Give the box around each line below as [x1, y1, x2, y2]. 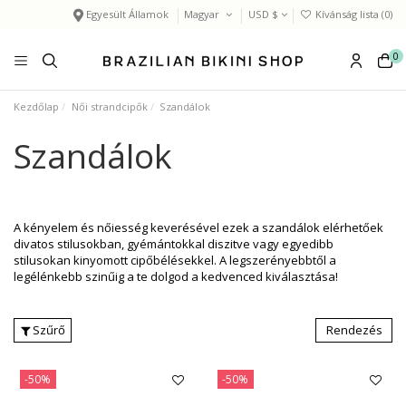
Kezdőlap [14, 99, 59, 113]
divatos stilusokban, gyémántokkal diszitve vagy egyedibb [14, 236, 333, 253]
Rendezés [325, 321, 382, 338]
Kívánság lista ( [313, 7, 384, 22]
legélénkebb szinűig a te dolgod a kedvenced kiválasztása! [14, 268, 338, 285]
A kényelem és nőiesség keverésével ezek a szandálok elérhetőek [14, 219, 383, 237]
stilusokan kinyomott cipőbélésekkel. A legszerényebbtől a [14, 252, 336, 269]
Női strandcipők [71, 99, 148, 113]
